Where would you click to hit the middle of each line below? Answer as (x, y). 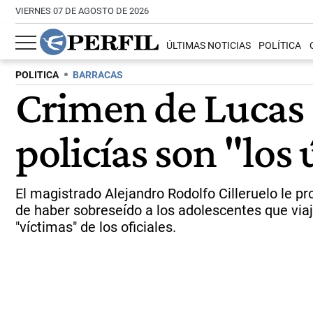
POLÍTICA (280, 46)
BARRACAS (98, 75)
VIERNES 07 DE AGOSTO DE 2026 (82, 11)
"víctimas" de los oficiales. (96, 227)
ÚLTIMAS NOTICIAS (209, 46)
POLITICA (37, 75)
